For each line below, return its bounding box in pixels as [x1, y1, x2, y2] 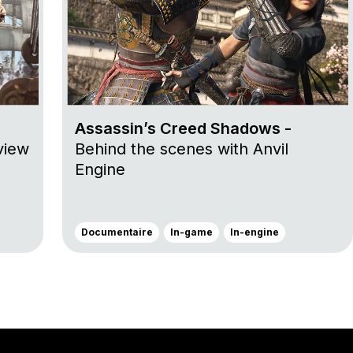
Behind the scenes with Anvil [75, 139, 288, 159]
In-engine [230, 226, 279, 239]
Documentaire [81, 226, 153, 239]
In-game [170, 226, 213, 239]
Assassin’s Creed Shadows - [75, 119, 292, 139]
